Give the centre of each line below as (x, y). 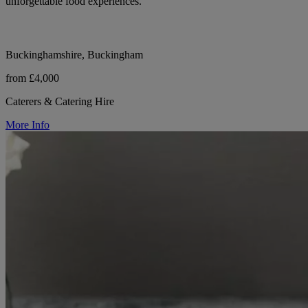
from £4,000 (32, 78)
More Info (27, 125)
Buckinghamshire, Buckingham (74, 55)
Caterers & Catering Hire (60, 102)
